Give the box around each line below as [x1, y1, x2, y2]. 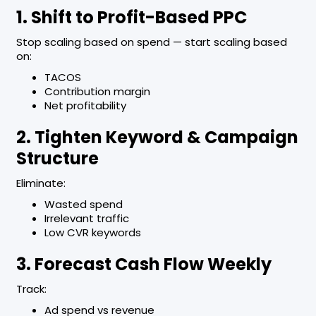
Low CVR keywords [44, 225, 141, 241]
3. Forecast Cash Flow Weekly [16, 253, 272, 276]
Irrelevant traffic [44, 211, 129, 226]
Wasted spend [44, 197, 123, 212]
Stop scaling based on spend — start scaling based [16, 35, 287, 50]
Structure [16, 147, 99, 171]
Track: [16, 281, 47, 297]
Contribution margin [44, 84, 150, 99]
